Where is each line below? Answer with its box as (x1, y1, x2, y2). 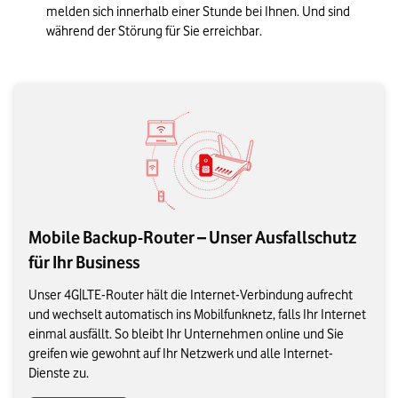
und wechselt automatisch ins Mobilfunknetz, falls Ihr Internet (28, 306, 366, 323)
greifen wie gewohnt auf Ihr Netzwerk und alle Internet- (28, 346, 333, 362)
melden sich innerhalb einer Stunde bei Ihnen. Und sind (46, 4, 350, 20)
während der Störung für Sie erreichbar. (46, 23, 267, 40)
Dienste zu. (28, 365, 89, 382)
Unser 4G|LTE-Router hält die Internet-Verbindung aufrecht (28, 287, 353, 304)
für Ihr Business (28, 252, 139, 273)
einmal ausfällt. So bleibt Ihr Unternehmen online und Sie (28, 326, 344, 343)
